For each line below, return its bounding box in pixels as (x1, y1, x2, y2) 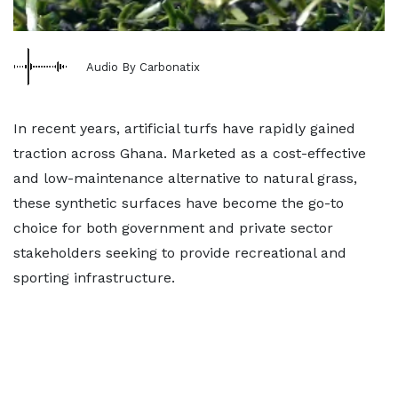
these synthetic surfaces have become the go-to (13, 195, 344, 211)
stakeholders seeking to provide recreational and (13, 244, 346, 261)
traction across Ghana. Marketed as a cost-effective (13, 145, 366, 162)
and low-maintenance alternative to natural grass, (13, 170, 357, 187)
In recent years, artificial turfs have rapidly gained (13, 120, 355, 137)
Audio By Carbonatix (86, 60, 200, 74)
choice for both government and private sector (13, 219, 333, 236)
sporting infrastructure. (13, 269, 175, 286)
